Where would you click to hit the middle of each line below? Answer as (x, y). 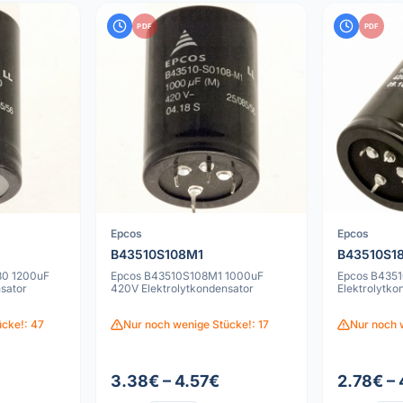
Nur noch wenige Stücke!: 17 (196, 324)
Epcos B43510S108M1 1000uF (187, 275)
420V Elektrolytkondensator (182, 288)
